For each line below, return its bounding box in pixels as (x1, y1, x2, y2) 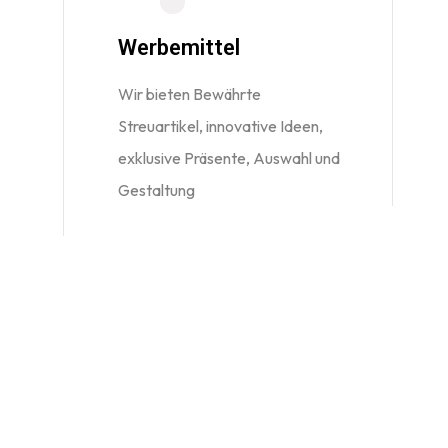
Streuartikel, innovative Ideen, (117, 116, 323, 136)
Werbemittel (117, 35, 240, 60)
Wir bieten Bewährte (117, 84, 261, 104)
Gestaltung (117, 180, 195, 200)
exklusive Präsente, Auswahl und (117, 148, 340, 168)
